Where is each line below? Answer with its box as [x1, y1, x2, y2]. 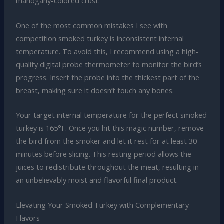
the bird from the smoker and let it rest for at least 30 [15, 136, 197, 146]
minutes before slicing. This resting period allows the [15, 149, 191, 159]
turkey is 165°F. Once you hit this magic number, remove [15, 123, 204, 133]
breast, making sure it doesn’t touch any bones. [15, 85, 174, 95]
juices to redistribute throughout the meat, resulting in [15, 162, 199, 172]
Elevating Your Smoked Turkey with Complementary [15, 199, 189, 210]
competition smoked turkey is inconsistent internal [15, 33, 184, 43]
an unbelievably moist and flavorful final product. [15, 175, 178, 185]
